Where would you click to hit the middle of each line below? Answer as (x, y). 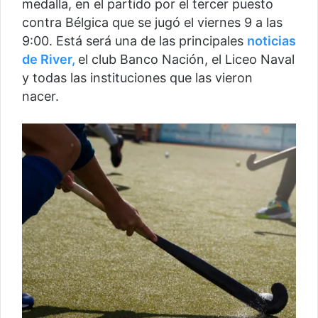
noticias (272, 41)
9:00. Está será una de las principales (135, 41)
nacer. (42, 97)
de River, (50, 60)
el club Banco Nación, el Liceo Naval (186, 60)
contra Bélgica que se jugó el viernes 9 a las (152, 23)
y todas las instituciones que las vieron (137, 78)
